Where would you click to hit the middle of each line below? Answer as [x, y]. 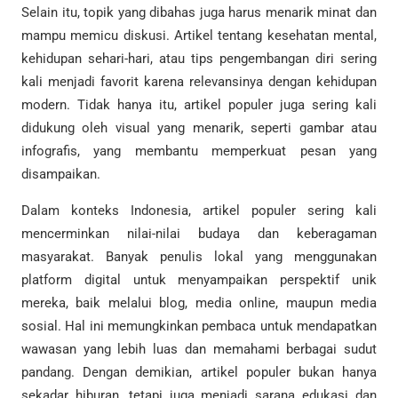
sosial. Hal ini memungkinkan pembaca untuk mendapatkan [199, 326]
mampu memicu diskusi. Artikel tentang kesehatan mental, [199, 35]
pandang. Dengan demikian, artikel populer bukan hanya [199, 373]
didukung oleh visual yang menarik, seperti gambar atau [199, 127]
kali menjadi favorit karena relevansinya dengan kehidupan [199, 81]
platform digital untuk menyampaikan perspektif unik [199, 280]
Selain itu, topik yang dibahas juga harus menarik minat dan [199, 12]
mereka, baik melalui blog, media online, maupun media [199, 303]
